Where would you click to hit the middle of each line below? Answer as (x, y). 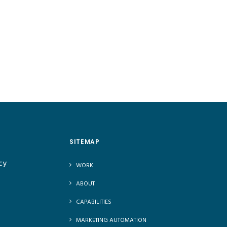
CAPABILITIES (94, 202)
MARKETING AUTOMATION (111, 220)
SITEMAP (85, 142)
